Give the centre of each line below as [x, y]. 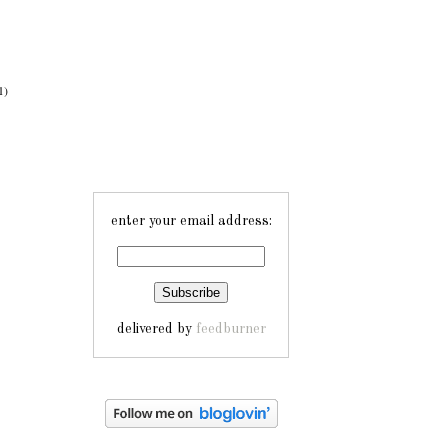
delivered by [156, 329]
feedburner [230, 329]
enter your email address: [191, 221]
